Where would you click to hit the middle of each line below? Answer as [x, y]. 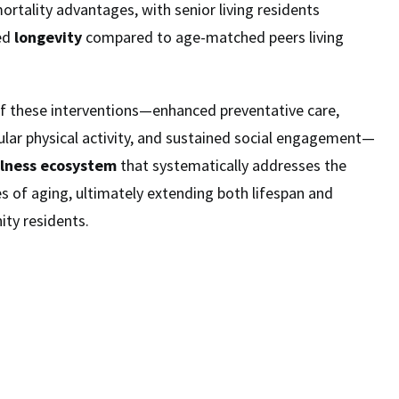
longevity [48, 37]
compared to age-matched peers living [213, 37]
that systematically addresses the [232, 165]
